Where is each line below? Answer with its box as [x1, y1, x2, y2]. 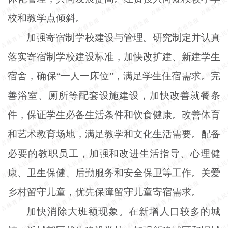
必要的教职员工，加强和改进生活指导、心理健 [8, 148, 220, 159]
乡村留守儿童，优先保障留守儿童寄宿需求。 [8, 186, 201, 197]
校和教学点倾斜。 [8, 12, 85, 23]
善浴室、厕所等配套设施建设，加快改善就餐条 [8, 90, 220, 101]
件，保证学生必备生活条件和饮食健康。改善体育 [8, 109, 220, 120]
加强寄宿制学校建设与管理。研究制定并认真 [26, 32, 220, 43]
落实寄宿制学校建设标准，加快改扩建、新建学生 [8, 51, 220, 62]
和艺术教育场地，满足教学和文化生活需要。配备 [8, 128, 220, 139]
